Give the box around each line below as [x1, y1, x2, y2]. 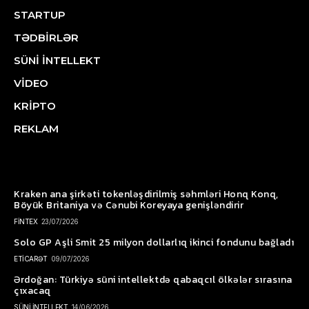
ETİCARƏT [14, 255, 47, 263]
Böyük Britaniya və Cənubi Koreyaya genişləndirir [14, 198, 243, 213]
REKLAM [14, 122, 59, 136]
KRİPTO [14, 99, 56, 113]
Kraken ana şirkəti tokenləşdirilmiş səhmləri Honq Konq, [14, 187, 279, 202]
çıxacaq [14, 283, 51, 299]
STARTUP [14, 8, 66, 22]
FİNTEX [14, 217, 37, 226]
